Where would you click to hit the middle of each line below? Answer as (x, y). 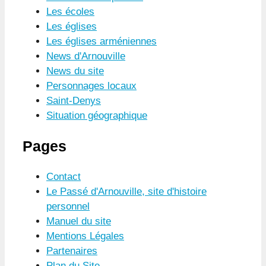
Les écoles (70, 11)
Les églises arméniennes (102, 41)
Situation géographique (97, 115)
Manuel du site (79, 221)
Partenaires (72, 251)
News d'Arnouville (86, 56)
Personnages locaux (91, 85)
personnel (68, 207)
